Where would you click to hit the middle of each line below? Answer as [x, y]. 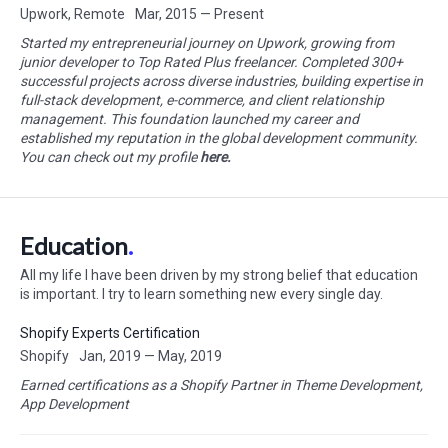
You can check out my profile [110, 157]
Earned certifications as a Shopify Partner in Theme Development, [221, 385]
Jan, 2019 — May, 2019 [150, 356]
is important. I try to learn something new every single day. [201, 294]
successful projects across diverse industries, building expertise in [221, 81]
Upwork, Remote [72, 14]
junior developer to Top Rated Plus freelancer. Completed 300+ [211, 62]
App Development [74, 404]
